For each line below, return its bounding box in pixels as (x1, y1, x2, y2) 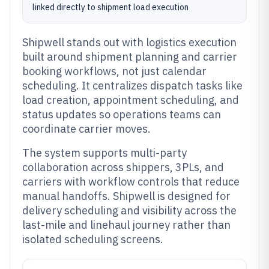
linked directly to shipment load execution (32, 2, 189, 13)
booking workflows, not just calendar (22, 64, 207, 78)
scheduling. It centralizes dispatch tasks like (22, 79, 243, 92)
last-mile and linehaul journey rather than (22, 218, 231, 232)
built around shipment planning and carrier (22, 50, 237, 64)
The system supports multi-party (22, 146, 187, 160)
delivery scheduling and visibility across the (22, 204, 237, 217)
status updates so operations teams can (22, 107, 221, 121)
